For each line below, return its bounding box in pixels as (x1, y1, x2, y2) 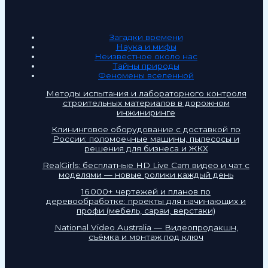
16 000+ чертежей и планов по (81, 187, 211, 197)
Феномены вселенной (98, 71, 194, 81)
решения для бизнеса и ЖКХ (84, 144, 208, 154)
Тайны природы (112, 61, 179, 71)
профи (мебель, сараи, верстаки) (77, 206, 215, 216)
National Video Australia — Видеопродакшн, (54, 223, 238, 233)
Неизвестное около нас (95, 51, 197, 62)
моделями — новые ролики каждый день (59, 170, 233, 180)
